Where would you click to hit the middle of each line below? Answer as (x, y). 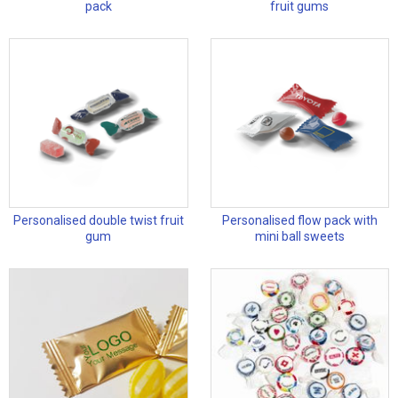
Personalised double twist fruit (98, 221)
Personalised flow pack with (299, 221)
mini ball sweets (299, 237)
